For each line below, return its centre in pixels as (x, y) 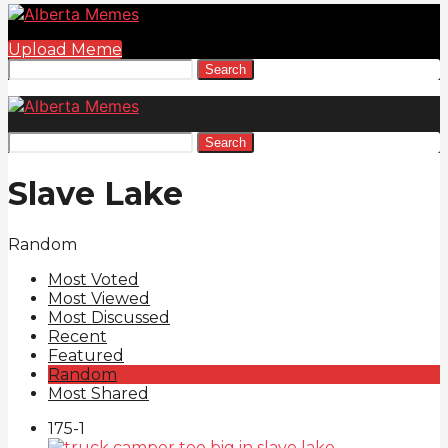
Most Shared (98, 393)
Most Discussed (109, 317)
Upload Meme (65, 49)
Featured (86, 355)
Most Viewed (99, 298)
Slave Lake (95, 194)
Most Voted (93, 279)
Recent (77, 336)
